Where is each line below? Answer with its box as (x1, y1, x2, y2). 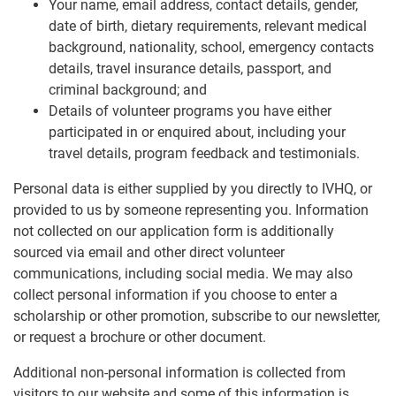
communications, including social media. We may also (13, 265, 353, 283)
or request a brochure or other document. (13, 329, 266, 346)
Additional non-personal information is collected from (13, 364, 346, 382)
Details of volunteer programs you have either (49, 103, 331, 120)
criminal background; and (49, 81, 207, 99)
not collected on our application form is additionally (13, 223, 334, 240)
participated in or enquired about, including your (49, 124, 346, 141)
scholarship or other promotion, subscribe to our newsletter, (13, 308, 380, 325)
